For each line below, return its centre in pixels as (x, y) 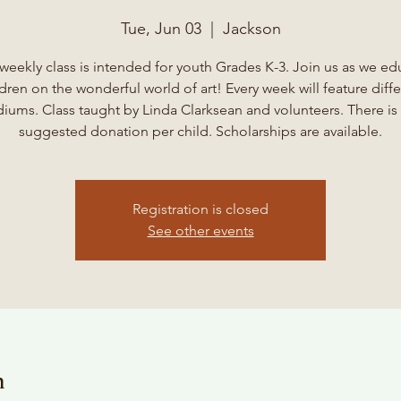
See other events (200, 230)
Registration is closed (200, 209)
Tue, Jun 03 (161, 29)
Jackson (252, 29)
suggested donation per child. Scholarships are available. (200, 131)
